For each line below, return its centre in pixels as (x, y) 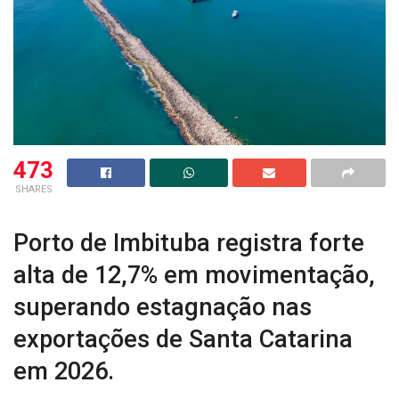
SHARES (33, 189)
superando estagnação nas (163, 308)
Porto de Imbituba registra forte (189, 244)
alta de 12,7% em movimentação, (194, 276)
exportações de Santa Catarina (183, 340)
